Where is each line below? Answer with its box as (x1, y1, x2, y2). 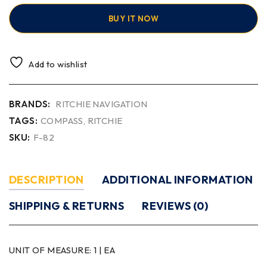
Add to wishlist (29, 58, 88, 70)
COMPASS (41, 115, 83, 127)
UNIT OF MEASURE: (9, 244, 94, 256)
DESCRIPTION (9, 173, 84, 187)
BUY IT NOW (108, 14, 159, 24)
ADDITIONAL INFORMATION (101, 173, 253, 187)
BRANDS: (9, 98, 51, 110)
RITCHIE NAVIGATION (55, 98, 148, 110)
